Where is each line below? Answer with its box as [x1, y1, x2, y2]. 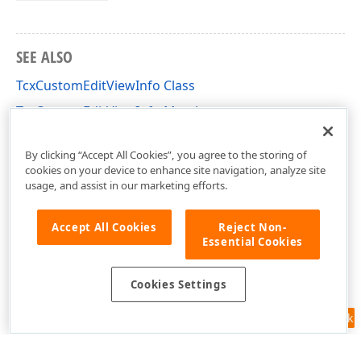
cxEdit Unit [16, 128, 81, 146]
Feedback [302, 310, 353, 326]
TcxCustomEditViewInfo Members [16, 102, 222, 120]
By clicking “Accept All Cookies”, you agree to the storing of [24, 147, 307, 162]
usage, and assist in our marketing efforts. [24, 177, 228, 193]
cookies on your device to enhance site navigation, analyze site [24, 162, 326, 177]
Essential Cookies [201, 234, 304, 249]
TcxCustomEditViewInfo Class [16, 77, 195, 94]
